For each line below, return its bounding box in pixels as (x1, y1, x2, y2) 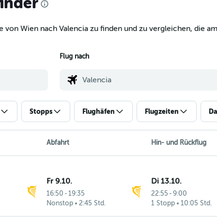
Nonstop (46, 199, 74, 207)
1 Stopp (151, 199, 175, 207)
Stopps (29, 107, 52, 115)
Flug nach (59, 53, 89, 61)
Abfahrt (46, 139, 69, 146)
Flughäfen (82, 107, 115, 115)
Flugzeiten (144, 107, 179, 115)
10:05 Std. (180, 199, 212, 207)
